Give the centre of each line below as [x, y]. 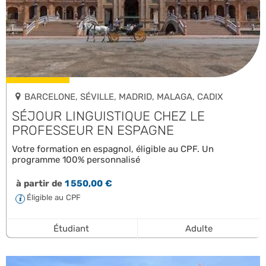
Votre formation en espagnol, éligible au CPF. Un [113, 149]
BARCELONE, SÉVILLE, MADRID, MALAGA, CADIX [124, 96]
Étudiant [72, 228]
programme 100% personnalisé [76, 159]
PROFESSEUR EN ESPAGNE [93, 130]
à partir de [39, 183]
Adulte [199, 228]
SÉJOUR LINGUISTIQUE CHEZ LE [108, 116]
